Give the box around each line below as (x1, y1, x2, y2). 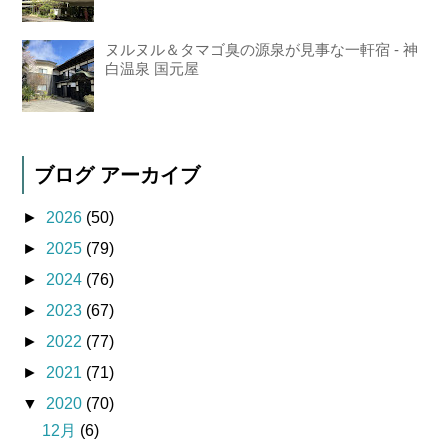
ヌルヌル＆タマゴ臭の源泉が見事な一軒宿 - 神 (105, 41, 419, 59)
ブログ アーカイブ (34, 164, 201, 187)
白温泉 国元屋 (105, 60, 200, 78)
